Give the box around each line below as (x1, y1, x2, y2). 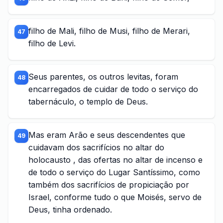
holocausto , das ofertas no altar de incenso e (28, 155, 203, 165)
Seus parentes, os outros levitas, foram (28, 72, 178, 82)
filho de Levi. (28, 38, 76, 48)
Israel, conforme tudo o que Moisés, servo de (28, 192, 202, 202)
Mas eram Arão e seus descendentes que (28, 130, 185, 140)
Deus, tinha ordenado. (28, 205, 112, 215)
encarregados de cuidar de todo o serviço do (28, 84, 198, 94)
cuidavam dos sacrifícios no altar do (28, 142, 164, 152)
